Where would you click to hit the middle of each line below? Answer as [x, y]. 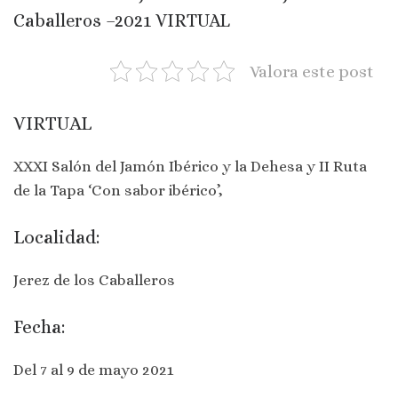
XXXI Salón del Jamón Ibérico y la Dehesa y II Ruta [190, 166]
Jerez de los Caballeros [94, 279]
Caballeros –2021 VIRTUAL [122, 20]
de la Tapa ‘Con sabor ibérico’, [118, 190]
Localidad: [56, 237]
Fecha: [39, 327]
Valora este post [312, 71]
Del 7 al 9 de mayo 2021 [93, 369]
